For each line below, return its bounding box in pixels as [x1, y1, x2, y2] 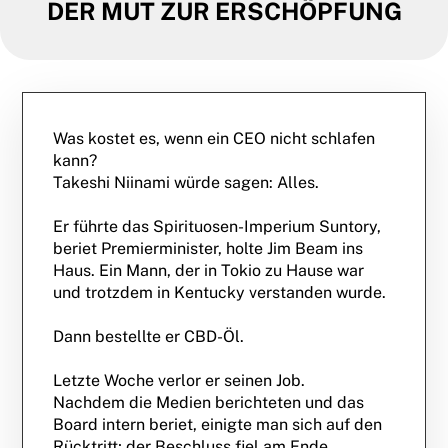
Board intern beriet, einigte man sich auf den [53, 415, 383, 434]
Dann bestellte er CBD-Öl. [53, 327, 245, 346]
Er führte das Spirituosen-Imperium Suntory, [53, 217, 382, 236]
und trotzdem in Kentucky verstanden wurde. [53, 283, 387, 302]
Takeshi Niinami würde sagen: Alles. [53, 173, 320, 192]
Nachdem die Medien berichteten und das [53, 393, 365, 412]
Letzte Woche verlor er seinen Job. [53, 371, 306, 390]
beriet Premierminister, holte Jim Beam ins [53, 239, 364, 258]
